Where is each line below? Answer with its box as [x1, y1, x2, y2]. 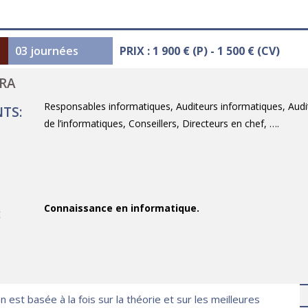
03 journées [14, 43, 78, 59]
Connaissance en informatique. [44, 201, 200, 215]
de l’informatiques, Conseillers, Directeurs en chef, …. [44, 117, 280, 131]
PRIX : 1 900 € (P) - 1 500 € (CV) [120, 43, 280, 59]
